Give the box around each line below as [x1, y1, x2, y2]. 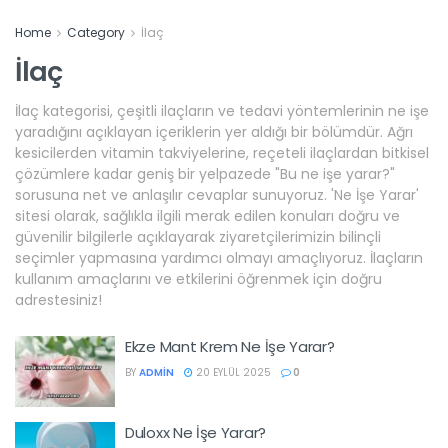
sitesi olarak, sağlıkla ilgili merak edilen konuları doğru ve [15, 205, 400, 226]
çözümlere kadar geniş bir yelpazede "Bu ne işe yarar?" [15, 163, 395, 184]
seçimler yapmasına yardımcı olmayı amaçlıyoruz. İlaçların [15, 247, 423, 268]
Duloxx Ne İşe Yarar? [125, 422, 266, 444]
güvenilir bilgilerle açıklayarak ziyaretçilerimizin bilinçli [15, 226, 381, 247]
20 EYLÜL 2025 [193, 364, 271, 380]
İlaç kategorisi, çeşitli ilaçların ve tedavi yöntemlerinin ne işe [15, 100, 429, 121]
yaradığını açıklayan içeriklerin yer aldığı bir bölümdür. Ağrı [15, 121, 413, 142]
